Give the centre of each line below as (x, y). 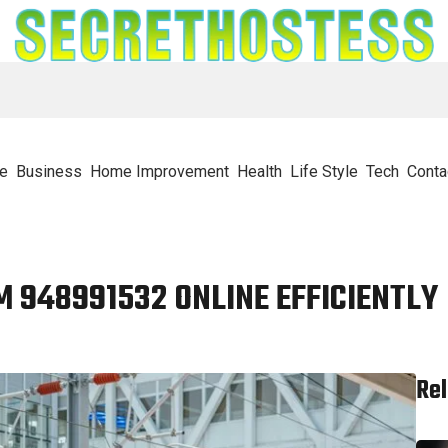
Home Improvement (159, 171)
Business (48, 171)
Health (259, 171)
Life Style (323, 171)
